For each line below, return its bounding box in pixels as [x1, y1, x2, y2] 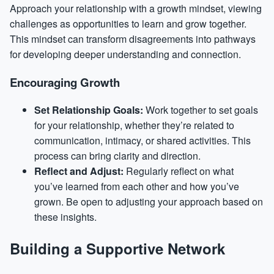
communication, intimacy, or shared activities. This [34, 133, 251, 148]
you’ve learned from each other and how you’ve [34, 179, 239, 194]
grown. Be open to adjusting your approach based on [34, 194, 263, 209]
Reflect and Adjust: [34, 164, 124, 179]
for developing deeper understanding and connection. [10, 46, 241, 61]
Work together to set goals [143, 103, 258, 117]
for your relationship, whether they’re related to [34, 118, 234, 133]
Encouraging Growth [10, 73, 120, 91]
